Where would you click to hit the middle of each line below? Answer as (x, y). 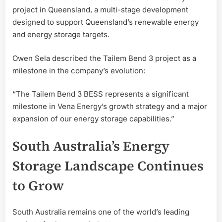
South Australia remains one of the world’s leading (101, 212)
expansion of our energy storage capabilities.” (93, 119)
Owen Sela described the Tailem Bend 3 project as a (104, 58)
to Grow (38, 185)
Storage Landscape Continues (108, 166)
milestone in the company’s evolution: (79, 70)
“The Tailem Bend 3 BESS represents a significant (101, 94)
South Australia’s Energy (91, 146)
